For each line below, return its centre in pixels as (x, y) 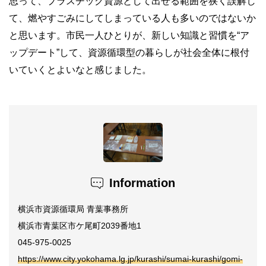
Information (142, 183)
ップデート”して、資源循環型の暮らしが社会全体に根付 (129, 52)
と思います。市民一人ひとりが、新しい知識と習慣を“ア (129, 35)
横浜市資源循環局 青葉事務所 (73, 209)
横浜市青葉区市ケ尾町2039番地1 (80, 226)
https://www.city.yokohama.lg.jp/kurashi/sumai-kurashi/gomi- (130, 259)
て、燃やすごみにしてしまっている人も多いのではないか (132, 18)
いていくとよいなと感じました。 (80, 69)
